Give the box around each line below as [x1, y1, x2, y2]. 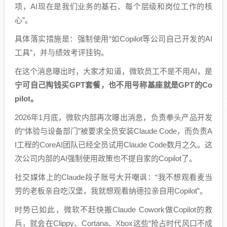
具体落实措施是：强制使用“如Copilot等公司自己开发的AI [15, 34, 212, 44]
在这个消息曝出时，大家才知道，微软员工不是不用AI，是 [15, 67, 212, 76]
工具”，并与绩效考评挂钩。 [15, 48, 108, 57]
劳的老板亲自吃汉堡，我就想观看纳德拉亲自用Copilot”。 [15, 186, 207, 196]
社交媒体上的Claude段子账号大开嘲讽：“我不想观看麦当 [15, 173, 212, 182]
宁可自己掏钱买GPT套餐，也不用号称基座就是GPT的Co [15, 81, 212, 90]
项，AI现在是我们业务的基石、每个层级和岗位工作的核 [15, 2, 212, 11]
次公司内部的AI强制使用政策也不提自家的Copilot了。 [15, 154, 197, 163]
